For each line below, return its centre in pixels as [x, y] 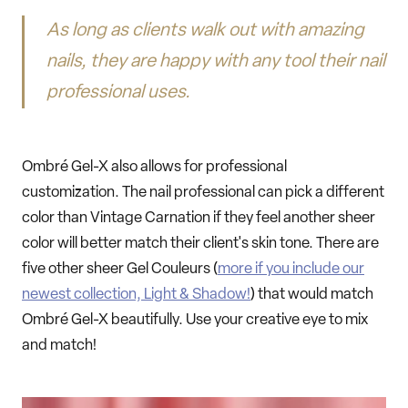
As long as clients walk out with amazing [206, 31]
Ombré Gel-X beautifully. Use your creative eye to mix [195, 320]
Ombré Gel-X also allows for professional [154, 167]
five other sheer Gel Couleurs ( [120, 269]
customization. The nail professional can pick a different [203, 192]
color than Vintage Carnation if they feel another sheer [199, 218]
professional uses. [119, 93]
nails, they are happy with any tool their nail [216, 62]
